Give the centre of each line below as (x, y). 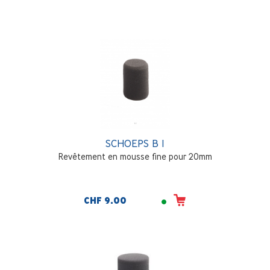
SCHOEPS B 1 (135, 143)
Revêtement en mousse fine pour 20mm (135, 157)
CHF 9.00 (105, 201)
